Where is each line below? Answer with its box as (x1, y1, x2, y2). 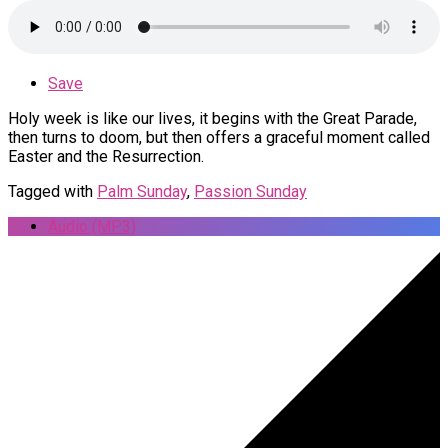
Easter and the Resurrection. (8, 146, 204, 166)
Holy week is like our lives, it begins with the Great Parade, (8, 108, 417, 128)
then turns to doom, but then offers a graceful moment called (8, 127, 430, 147)
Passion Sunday (194, 181, 307, 201)
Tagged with (8, 181, 97, 201)
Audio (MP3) (48, 216, 136, 236)
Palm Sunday (97, 181, 187, 201)
